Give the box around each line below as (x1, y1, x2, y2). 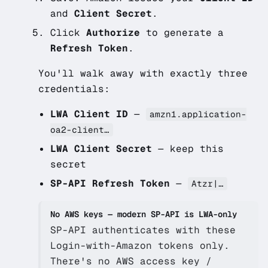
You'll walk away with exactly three (38, 67, 248, 80)
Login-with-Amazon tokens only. (50, 239, 230, 252)
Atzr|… (191, 178, 224, 189)
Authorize (86, 26, 140, 39)
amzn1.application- (150, 109, 246, 120)
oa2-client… (50, 124, 109, 135)
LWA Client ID (50, 108, 128, 120)
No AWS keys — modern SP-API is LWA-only (50, 209, 237, 220)
